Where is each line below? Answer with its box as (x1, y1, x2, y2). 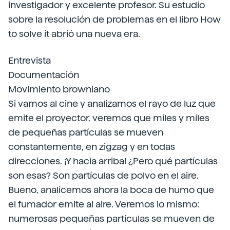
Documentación (8, 69, 79, 80)
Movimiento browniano (8, 84, 110, 94)
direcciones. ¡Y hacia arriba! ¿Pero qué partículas (8, 156, 218, 166)
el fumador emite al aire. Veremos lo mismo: (8, 199, 199, 209)
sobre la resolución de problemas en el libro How (8, 14, 221, 25)
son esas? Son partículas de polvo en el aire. (8, 170, 199, 181)
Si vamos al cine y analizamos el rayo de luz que (8, 98, 216, 109)
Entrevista (8, 55, 51, 66)
